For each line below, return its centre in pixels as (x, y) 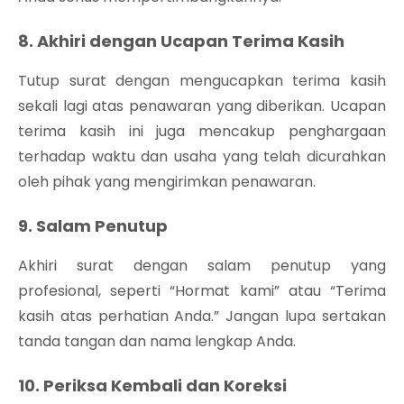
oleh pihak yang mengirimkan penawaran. (167, 181)
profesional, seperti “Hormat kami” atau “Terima (202, 290)
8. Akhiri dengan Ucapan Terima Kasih (181, 41)
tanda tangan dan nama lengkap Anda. (157, 341)
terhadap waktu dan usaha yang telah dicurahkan (202, 156)
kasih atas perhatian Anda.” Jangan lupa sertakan (202, 316)
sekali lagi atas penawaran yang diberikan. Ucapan (202, 106)
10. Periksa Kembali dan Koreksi (152, 385)
